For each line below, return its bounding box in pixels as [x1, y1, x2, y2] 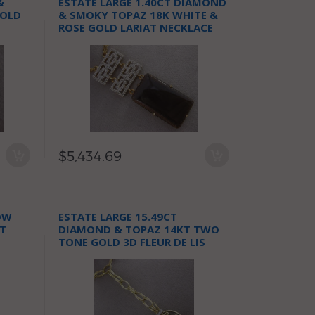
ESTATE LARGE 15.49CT [58, 210, 178, 224]
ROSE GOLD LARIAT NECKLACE [58, 20, 214, 34]
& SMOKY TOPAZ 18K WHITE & [58, 8, 219, 22]
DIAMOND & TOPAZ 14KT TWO [58, 222, 220, 236]
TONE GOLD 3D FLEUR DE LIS [58, 235, 206, 249]
